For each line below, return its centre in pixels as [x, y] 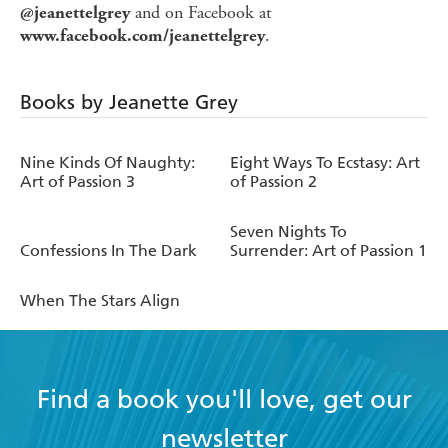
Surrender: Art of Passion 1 [328, 250]
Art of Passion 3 [77, 181]
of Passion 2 [273, 181]
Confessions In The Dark [108, 250]
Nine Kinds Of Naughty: [107, 162]
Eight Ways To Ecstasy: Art [325, 162]
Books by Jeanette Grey [129, 101]
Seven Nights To [288, 231]
